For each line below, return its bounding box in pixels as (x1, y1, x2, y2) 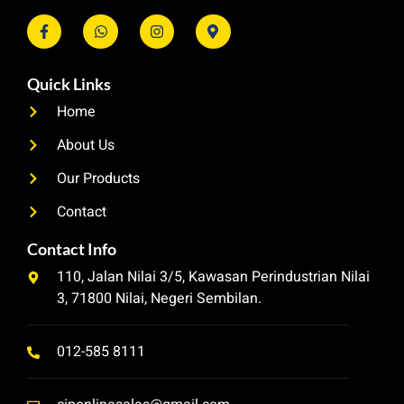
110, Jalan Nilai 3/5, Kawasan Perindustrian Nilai (56, 266, 370, 289)
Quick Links (27, 74, 111, 95)
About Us (56, 134, 115, 157)
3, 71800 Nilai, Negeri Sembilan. (56, 288, 262, 310)
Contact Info (27, 239, 116, 260)
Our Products (56, 168, 140, 190)
